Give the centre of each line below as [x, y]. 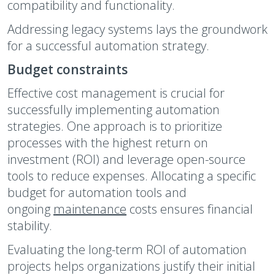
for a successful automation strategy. [108, 46]
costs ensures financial [190, 209]
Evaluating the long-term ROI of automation [127, 250]
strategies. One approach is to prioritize [115, 126]
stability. [30, 226]
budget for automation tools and [97, 192]
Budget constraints [68, 69]
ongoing [30, 209]
